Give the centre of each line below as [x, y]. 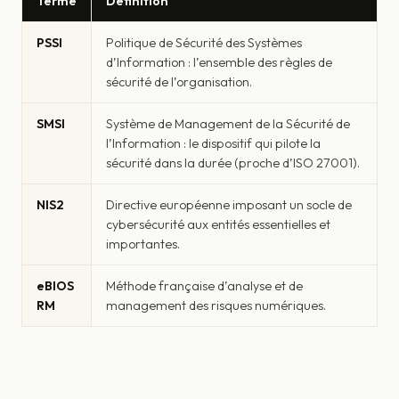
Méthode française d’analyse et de [204, 285]
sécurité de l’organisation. [179, 81]
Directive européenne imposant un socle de [229, 204]
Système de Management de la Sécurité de [228, 123]
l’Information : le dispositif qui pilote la [213, 143]
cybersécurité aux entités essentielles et [218, 224]
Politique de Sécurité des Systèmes [204, 42]
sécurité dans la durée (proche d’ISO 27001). [233, 163]
